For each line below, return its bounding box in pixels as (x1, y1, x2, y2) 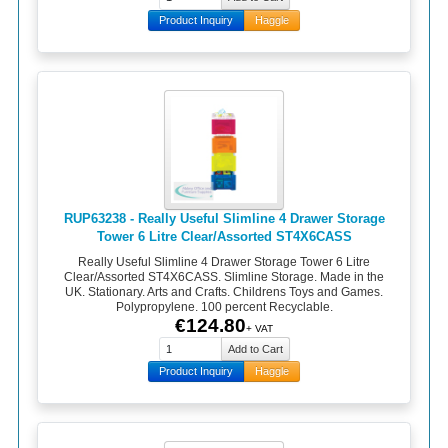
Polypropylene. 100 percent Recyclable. (115, 300, 333, 315)
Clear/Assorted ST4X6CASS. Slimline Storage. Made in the (64, 270, 384, 285)
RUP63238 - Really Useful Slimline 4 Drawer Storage (63, 210, 385, 226)
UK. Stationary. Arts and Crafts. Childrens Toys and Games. (65, 285, 383, 300)
